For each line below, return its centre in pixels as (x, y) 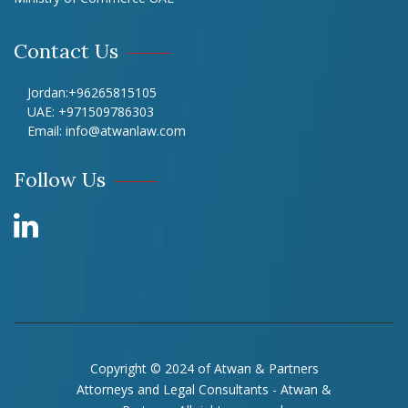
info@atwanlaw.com (126, 131)
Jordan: (48, 92)
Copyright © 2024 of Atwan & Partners (204, 368)
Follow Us (60, 179)
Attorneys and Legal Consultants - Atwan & (204, 389)
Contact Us (66, 51)
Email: (46, 131)
